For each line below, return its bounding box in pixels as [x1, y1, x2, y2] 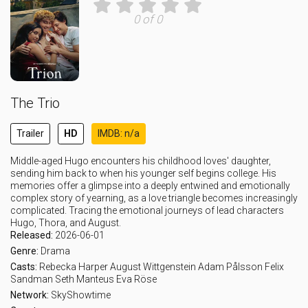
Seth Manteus [55, 274, 114, 285]
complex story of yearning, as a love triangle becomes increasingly [10, 192, 298, 203]
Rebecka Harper [39, 261, 108, 272]
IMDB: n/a [98, 128, 140, 139]
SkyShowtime [51, 289, 111, 300]
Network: [10, 289, 51, 300]
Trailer [16, 128, 44, 139]
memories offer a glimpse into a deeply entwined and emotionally [10, 180, 290, 191]
